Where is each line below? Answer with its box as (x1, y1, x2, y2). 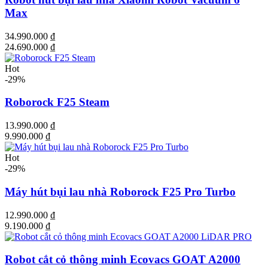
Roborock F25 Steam (5, 96, 109, 109)
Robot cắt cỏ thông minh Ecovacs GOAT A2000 (5, 253, 240, 266)
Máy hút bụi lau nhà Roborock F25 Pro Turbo (5, 185, 236, 198)
